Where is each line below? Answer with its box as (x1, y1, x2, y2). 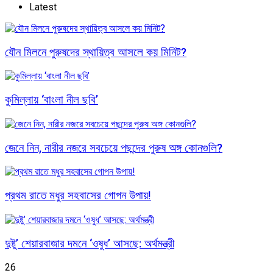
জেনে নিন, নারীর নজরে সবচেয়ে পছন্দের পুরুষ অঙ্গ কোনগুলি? (5, 141, 222, 155)
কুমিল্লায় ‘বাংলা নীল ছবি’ (5, 93, 98, 107)
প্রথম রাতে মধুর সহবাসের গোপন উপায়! (5, 189, 151, 203)
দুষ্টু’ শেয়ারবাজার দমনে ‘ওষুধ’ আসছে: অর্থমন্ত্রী (5, 236, 174, 250)
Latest (29, 1, 57, 13)
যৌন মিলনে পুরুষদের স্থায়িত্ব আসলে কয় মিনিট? (5, 45, 186, 59)
